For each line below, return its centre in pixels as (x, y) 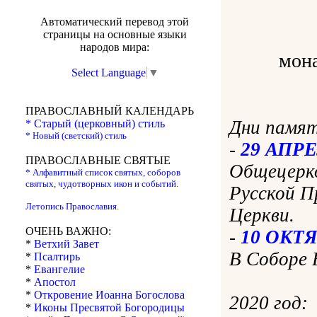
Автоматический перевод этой (115, 22)
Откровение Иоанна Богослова (109, 295)
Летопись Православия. (72, 207)
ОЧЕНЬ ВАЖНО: (68, 231)
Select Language (108, 73)
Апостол (55, 282)
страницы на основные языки (115, 35)
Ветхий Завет (67, 244)
